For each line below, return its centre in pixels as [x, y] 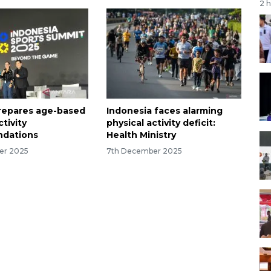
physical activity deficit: [161, 122]
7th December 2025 [144, 151]
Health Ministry [141, 135]
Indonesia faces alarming [164, 110]
